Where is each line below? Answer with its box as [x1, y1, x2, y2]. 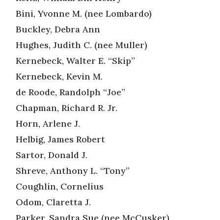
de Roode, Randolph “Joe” [16, 86, 125, 98]
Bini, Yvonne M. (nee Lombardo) [16, 7, 152, 19]
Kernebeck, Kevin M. [16, 70, 103, 82]
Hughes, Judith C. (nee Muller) [16, 39, 147, 51]
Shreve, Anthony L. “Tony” [16, 165, 130, 176]
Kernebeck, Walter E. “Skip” [16, 55, 135, 66]
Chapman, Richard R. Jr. [16, 102, 117, 113]
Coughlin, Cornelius [16, 180, 104, 192]
